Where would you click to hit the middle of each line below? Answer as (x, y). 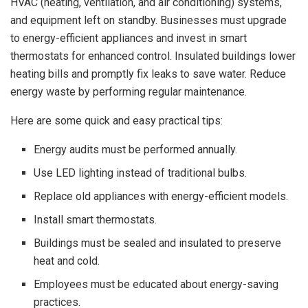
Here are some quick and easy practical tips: (117, 120)
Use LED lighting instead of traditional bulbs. (141, 173)
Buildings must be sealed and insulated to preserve (158, 243)
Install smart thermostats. (96, 219)
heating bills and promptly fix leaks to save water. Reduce (148, 74)
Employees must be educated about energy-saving (156, 284)
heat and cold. (67, 261)
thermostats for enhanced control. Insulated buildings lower (153, 56)
